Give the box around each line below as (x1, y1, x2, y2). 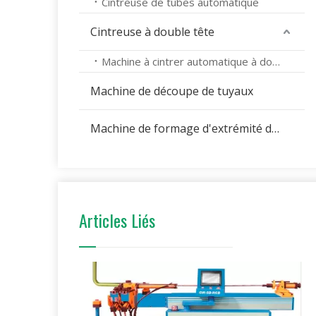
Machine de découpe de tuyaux (90, 83, 253, 99)
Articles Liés (79, 207, 155, 233)
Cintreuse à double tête (90, 24, 214, 39)
